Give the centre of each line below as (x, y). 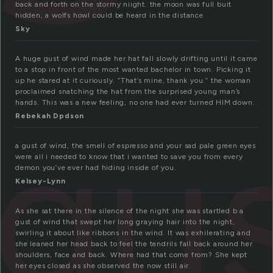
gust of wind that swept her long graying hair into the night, (125, 222)
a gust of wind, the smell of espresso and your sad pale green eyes (136, 146)
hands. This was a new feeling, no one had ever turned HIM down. (135, 103)
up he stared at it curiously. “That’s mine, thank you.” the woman (133, 81)
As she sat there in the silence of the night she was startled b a (129, 211)
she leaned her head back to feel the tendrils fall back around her (134, 244)
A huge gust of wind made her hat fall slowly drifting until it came (136, 59)
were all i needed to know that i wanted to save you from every (129, 157)
